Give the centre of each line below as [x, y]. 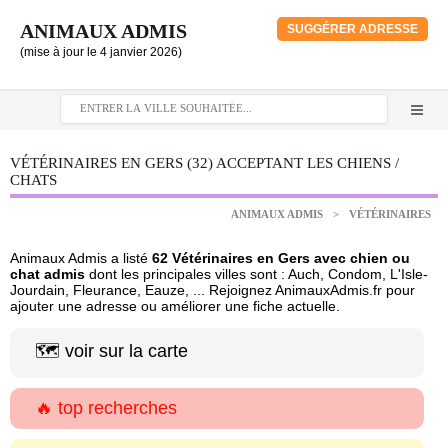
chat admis [47, 274]
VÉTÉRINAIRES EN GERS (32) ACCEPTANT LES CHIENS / [204, 163]
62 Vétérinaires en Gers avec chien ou [281, 258]
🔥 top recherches [106, 408]
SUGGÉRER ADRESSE [352, 29]
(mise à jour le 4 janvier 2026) [101, 52]
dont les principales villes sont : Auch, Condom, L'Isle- [256, 274]
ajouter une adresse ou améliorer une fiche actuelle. [175, 306]
